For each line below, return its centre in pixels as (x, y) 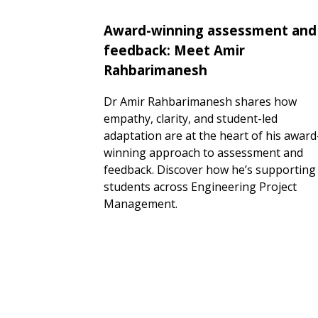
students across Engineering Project (200, 187)
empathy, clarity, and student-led (191, 119)
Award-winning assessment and (210, 30)
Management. (141, 204)
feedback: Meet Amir (174, 50)
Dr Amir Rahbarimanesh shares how (200, 102)
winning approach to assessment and (203, 153)
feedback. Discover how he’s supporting (210, 170)
